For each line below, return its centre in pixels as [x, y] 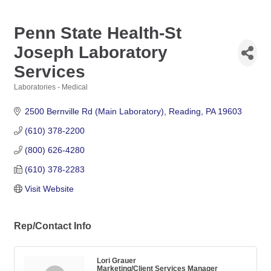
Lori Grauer [116, 260]
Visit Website [49, 189]
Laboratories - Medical [51, 87]
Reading [184, 111]
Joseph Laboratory [91, 52]
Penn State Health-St [98, 33]
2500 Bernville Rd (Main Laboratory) [94, 111]
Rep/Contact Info [53, 226]
